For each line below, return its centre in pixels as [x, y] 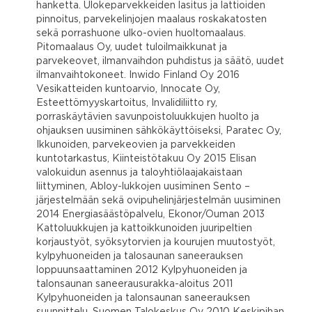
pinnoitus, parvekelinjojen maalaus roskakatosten [151, 19]
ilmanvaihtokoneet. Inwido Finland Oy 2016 [138, 75]
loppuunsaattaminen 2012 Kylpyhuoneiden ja [142, 270]
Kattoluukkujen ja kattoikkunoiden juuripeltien [144, 228]
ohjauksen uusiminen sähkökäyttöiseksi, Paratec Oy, [159, 131]
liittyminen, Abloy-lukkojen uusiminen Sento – [143, 186]
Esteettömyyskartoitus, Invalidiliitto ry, [127, 103]
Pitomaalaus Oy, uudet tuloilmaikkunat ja [132, 47]
